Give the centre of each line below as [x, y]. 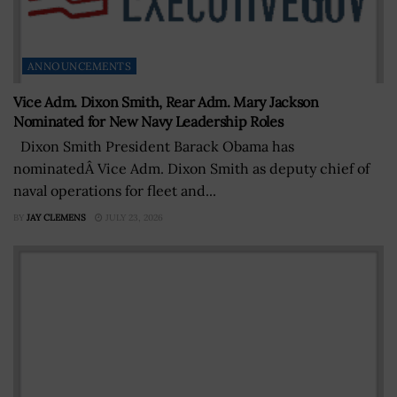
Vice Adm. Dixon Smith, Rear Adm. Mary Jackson [166, 101]
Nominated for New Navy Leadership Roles [148, 121]
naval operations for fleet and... [115, 190]
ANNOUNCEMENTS [80, 66]
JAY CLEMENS [56, 217]
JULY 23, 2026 [133, 217]
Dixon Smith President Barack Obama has [154, 146]
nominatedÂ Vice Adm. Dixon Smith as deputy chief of [191, 168]
